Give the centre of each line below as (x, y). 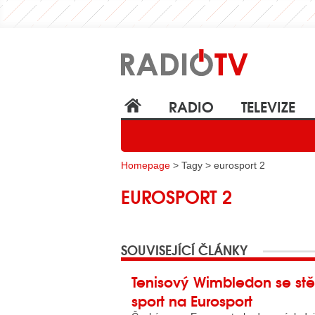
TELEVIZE (268, 106)
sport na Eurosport (192, 300)
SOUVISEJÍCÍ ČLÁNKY (184, 250)
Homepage (146, 165)
